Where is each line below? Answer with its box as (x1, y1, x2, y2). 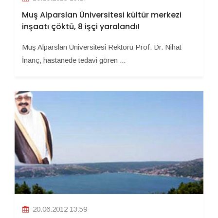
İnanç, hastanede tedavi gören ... (22, 55, 126, 64)
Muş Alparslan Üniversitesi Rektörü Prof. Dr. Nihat (22, 42, 182, 51)
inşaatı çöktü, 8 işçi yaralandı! (22, 20, 140, 32)
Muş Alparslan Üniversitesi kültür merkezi (22, 9, 182, 20)
